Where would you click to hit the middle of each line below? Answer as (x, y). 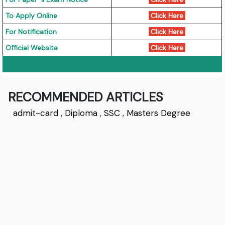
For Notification (31, 32)
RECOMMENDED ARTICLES (86, 97)
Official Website (32, 48)
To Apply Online (32, 16)
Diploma (81, 113)
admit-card (36, 113)
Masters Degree (159, 113)
